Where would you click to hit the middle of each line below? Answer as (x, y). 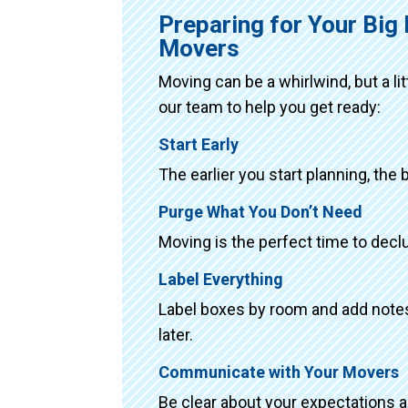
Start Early (199, 144)
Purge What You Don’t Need (261, 211)
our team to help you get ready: (270, 107)
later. (176, 334)
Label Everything (221, 279)
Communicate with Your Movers (279, 372)
